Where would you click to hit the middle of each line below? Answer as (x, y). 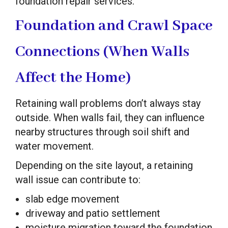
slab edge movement (73, 199)
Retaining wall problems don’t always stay (108, 103)
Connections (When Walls (102, 52)
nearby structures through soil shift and (102, 132)
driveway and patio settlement (93, 213)
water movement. (54, 146)
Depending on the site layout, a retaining (104, 165)
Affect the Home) (73, 78)
